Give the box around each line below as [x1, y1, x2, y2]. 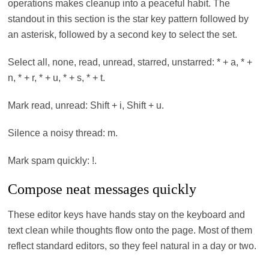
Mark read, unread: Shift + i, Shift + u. [8, 100, 165, 110]
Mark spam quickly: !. [8, 155, 97, 166]
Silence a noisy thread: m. [8, 127, 118, 138]
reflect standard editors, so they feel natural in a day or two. [8, 240, 257, 251]
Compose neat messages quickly [8, 181, 197, 197]
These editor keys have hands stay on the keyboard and [8, 209, 246, 220]
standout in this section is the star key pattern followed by [8, 13, 249, 24]
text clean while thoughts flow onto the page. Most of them [8, 225, 253, 235]
